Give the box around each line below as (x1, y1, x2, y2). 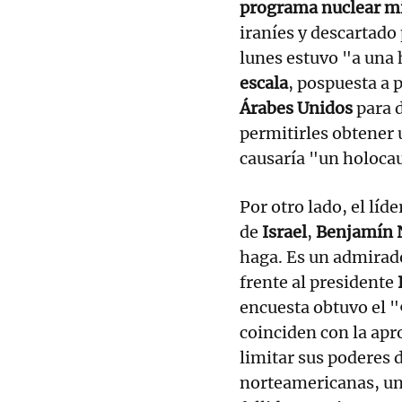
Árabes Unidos (240, 97, 353, 118)
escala (240, 72, 288, 93)
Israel (262, 221, 307, 242)
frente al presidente (240, 271, 398, 293)
